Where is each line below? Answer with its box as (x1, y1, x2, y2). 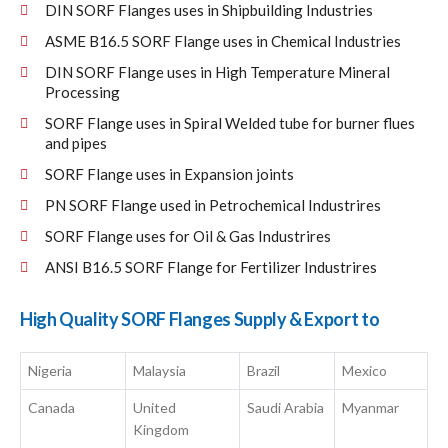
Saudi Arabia (247, 399, 325, 417)
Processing (45, 83, 120, 102)
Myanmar (342, 399, 400, 417)
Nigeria (28, 362, 73, 380)
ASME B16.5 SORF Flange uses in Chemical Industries (45, 32, 401, 51)
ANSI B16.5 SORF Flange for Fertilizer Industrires (45, 258, 377, 277)
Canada (28, 399, 76, 417)
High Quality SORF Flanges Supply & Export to (20, 308, 380, 331)
